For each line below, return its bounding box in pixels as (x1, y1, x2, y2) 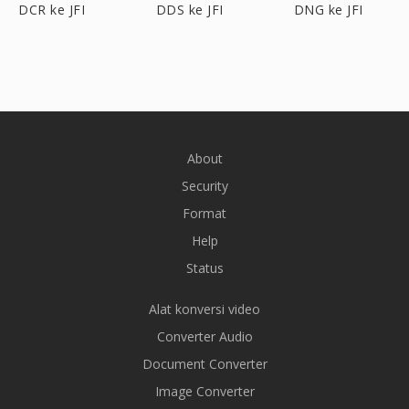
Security (181, 177, 228, 194)
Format (183, 204, 226, 222)
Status (185, 259, 224, 277)
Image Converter (154, 383, 255, 400)
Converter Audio (156, 328, 253, 345)
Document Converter (142, 355, 267, 372)
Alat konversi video (149, 300, 260, 318)
